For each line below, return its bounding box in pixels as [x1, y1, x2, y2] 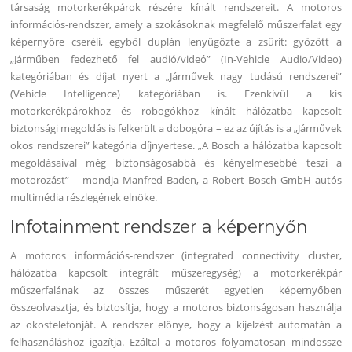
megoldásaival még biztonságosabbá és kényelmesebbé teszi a [10, 155, 342, 170]
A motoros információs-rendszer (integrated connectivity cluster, [10, 248, 342, 263]
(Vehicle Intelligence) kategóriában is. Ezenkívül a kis [10, 86, 342, 101]
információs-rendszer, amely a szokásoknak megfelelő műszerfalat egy [10, 16, 342, 31]
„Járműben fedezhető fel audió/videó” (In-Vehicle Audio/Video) [10, 51, 342, 66]
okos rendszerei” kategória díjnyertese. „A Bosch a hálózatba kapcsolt [10, 137, 342, 152]
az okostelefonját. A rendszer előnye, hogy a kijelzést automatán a [10, 317, 342, 332]
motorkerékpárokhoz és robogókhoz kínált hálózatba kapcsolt [10, 103, 342, 118]
